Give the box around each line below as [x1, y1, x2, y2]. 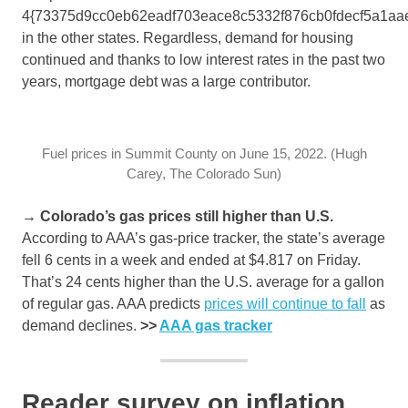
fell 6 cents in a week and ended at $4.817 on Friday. [22, 252, 361, 269]
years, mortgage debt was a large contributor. [22, 74, 311, 90]
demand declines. [22, 318, 140, 334]
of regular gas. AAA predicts [22, 296, 204, 312]
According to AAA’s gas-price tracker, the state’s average [22, 230, 385, 247]
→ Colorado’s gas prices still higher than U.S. [22, 209, 333, 225]
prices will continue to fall [204, 296, 366, 312]
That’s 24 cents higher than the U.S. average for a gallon [22, 274, 384, 291]
